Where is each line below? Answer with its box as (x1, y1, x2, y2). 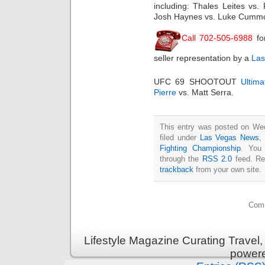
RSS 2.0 (202, 154, 232, 163)
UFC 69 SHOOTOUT (154, 76, 241, 86)
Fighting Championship (160, 143, 241, 153)
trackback (160, 164, 193, 174)
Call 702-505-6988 (182, 33, 253, 43)
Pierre (154, 87, 176, 97)
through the (160, 154, 202, 163)
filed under (160, 132, 200, 142)
